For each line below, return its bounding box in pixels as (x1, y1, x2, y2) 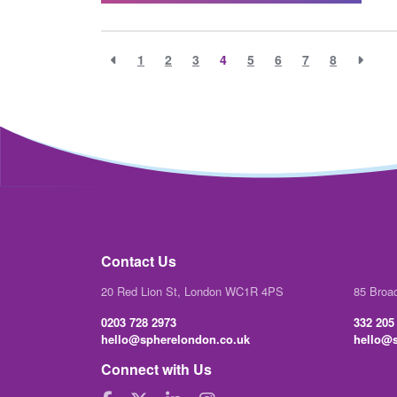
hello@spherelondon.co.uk (101, 331, 250, 348)
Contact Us (101, 251, 176, 272)
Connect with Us (101, 359, 212, 380)
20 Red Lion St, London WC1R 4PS (101, 283, 284, 300)
